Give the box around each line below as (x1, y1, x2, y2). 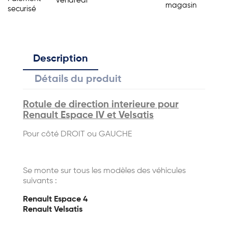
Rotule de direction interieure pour (23, 100, 179, 109)
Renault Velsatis (23, 206, 82, 214)
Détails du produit (35, 74, 122, 84)
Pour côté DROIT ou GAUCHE (23, 130, 132, 138)
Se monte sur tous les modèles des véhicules (23, 167, 186, 175)
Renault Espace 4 (23, 195, 88, 204)
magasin (165, 1, 197, 9)
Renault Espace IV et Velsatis (23, 111, 154, 120)
